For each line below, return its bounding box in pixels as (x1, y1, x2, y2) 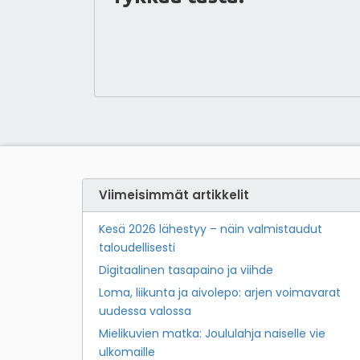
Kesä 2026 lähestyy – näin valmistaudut (99, 220, 322, 237)
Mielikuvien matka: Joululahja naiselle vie (99, 325, 325, 342)
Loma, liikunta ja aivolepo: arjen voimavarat (99, 284, 341, 301)
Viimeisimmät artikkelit (99, 186, 249, 203)
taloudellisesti (99, 239, 175, 256)
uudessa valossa (99, 302, 191, 319)
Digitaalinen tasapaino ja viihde (99, 261, 273, 278)
